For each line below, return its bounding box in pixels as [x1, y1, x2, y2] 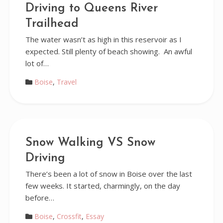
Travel [56, 77, 77, 87]
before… [25, 193, 54, 203]
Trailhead [25, 18, 79, 30]
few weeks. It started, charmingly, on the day [25, 181, 180, 191]
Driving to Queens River [25, 2, 158, 14]
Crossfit [56, 212, 82, 221]
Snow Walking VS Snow [25, 137, 155, 149]
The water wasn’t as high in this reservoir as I [25, 34, 182, 44]
